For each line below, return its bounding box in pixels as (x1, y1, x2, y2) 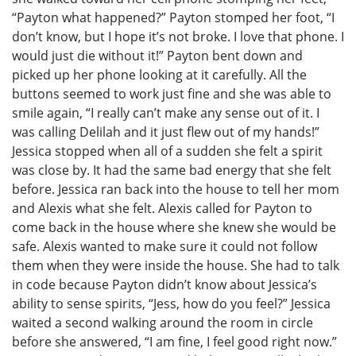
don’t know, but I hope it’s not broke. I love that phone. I (12, 28, 344, 46)
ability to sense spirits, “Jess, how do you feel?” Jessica (12, 295, 331, 313)
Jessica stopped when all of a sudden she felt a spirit (12, 142, 323, 161)
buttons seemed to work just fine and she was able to (12, 85, 331, 103)
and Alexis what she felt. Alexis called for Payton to (12, 199, 312, 218)
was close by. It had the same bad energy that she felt (12, 161, 331, 180)
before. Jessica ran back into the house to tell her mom (12, 180, 339, 199)
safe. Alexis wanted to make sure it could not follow (12, 238, 317, 256)
